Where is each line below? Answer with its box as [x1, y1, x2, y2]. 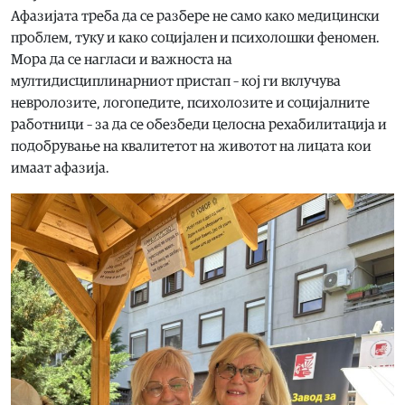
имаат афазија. [11, 160, 109, 175]
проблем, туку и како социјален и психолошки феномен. [11, 30, 380, 45]
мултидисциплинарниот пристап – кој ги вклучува [11, 73, 341, 89]
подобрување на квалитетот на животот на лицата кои [11, 138, 372, 154]
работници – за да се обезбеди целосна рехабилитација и [11, 117, 387, 132]
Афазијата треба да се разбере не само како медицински [11, 8, 380, 24]
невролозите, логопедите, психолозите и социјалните [11, 95, 370, 110]
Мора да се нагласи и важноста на [11, 52, 232, 67]
